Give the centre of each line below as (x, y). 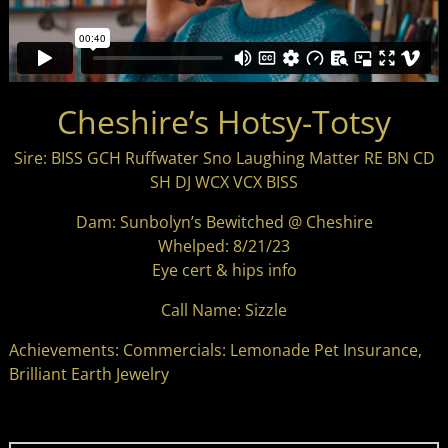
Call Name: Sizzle (224, 309)
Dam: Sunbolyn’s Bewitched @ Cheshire (224, 221)
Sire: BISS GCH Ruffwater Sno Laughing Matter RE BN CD (224, 157)
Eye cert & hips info (224, 269)
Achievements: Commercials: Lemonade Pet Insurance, (215, 349)
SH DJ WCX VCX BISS (224, 181)
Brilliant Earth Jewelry (88, 373)
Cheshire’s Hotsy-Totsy (224, 121)
